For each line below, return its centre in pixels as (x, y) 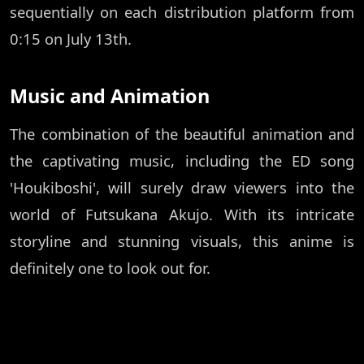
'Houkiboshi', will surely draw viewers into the (182, 188)
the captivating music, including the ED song (182, 161)
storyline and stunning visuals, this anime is (182, 241)
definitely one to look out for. (110, 268)
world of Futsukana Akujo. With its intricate (182, 214)
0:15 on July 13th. (71, 39)
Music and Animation (110, 96)
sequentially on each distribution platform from (182, 12)
